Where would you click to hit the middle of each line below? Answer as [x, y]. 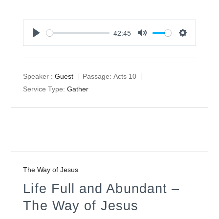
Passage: [97, 76]
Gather [78, 89]
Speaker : [38, 76]
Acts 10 [125, 76]
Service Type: [44, 89]
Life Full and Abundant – [101, 188]
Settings [193, 42]
